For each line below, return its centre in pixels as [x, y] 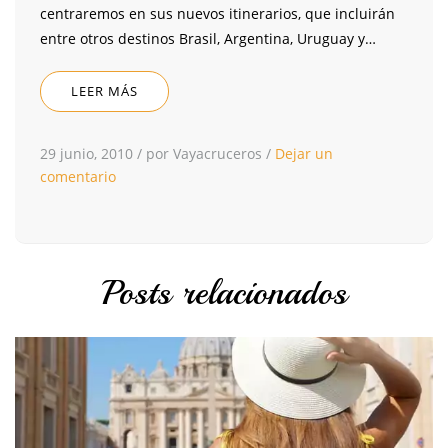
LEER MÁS [104, 91]
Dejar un [304, 154]
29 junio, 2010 [86, 154]
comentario [78, 177]
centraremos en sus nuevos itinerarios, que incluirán [217, 14]
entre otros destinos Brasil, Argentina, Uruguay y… [208, 39]
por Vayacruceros [204, 154]
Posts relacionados [224, 293]
